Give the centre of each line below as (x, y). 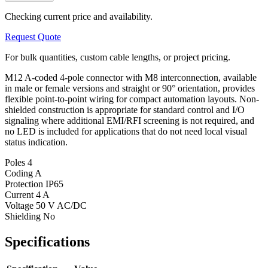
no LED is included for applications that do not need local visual (126, 131)
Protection (25, 184)
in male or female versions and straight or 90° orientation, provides (130, 88)
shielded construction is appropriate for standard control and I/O (125, 109)
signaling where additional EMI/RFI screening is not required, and (130, 120)
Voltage (20, 205)
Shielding (24, 216)
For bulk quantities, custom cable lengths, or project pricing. (118, 57)
